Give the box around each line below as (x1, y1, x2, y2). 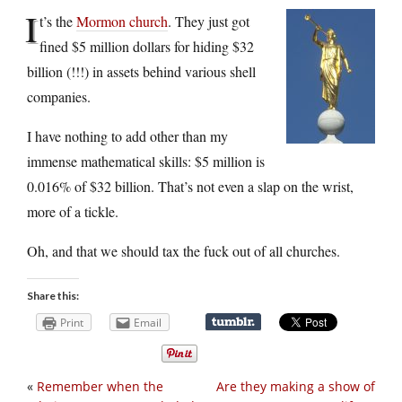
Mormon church (76, 11, 168, 31)
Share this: (27, 288, 79, 302)
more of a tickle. (27, 201, 118, 221)
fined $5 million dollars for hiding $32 (39, 36, 254, 56)
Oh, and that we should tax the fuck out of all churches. (27, 240, 340, 260)
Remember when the (37, 378, 163, 396)
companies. (27, 86, 91, 106)
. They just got (168, 11, 249, 31)
